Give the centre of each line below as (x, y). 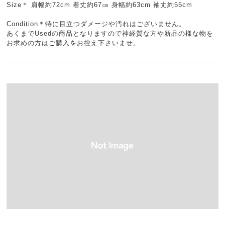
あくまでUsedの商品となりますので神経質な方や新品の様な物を (110, 33)
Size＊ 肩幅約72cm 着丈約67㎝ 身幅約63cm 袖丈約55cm (100, 5)
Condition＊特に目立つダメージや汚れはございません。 (96, 24)
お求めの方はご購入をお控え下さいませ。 (74, 43)
